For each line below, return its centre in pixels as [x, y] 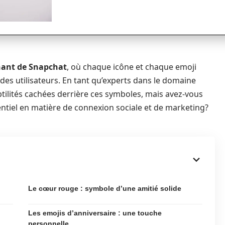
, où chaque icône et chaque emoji [132, 67]
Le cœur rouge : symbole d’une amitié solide [105, 188]
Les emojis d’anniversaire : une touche [95, 213]
